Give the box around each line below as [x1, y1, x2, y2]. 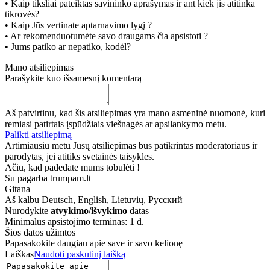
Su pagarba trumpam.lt [5, 173, 91, 184]
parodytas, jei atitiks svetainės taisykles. [5, 151, 154, 162]
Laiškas [5, 249, 34, 260]
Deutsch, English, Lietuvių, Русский [42, 195, 183, 206]
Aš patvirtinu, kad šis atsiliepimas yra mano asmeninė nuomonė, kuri [5, 108, 265, 119]
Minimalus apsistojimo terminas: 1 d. [5, 216, 144, 227]
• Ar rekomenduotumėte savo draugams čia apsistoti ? [5, 31, 210, 42]
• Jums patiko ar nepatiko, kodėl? [5, 42, 131, 52]
